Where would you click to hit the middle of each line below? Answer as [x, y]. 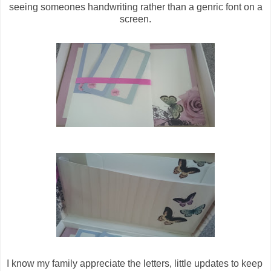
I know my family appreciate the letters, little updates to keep [135, 264]
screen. [135, 19]
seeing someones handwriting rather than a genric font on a [135, 7]
